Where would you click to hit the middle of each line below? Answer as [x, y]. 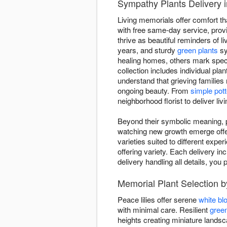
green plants [198, 50]
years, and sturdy [147, 50]
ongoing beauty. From [154, 91]
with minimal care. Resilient [164, 210]
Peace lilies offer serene [158, 200]
